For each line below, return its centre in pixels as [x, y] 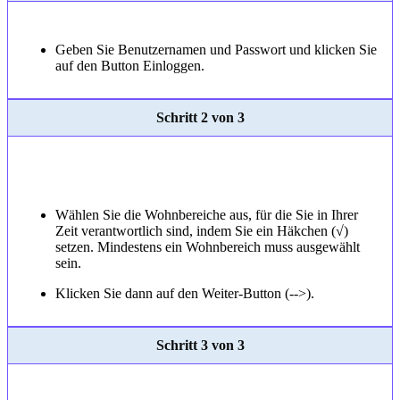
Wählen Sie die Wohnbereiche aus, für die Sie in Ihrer [206, 215]
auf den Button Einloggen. [129, 66]
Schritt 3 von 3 [200, 346]
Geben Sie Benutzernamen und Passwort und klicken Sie [216, 50]
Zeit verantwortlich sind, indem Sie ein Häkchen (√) [201, 231]
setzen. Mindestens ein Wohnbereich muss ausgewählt [207, 247]
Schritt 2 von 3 [200, 118]
